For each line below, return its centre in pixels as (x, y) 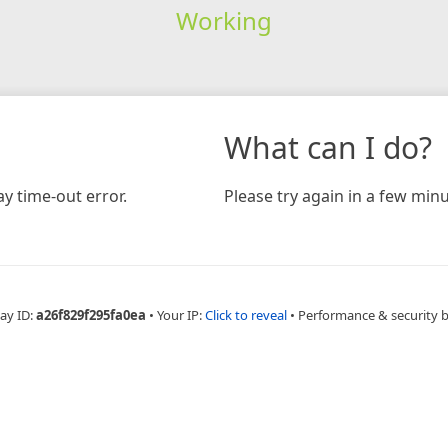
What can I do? (328, 147)
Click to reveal (246, 314)
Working (223, 20)
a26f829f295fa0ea (91, 314)
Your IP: (181, 314)
